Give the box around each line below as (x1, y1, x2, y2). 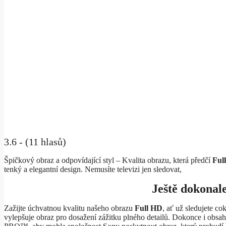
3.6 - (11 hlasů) (4, 136, 66, 148)
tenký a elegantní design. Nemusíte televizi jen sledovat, (4, 165, 182, 174)
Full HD (135, 204, 162, 213)
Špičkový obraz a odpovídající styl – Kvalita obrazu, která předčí (4, 156, 212, 165)
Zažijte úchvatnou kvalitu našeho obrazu (4, 204, 135, 213)
